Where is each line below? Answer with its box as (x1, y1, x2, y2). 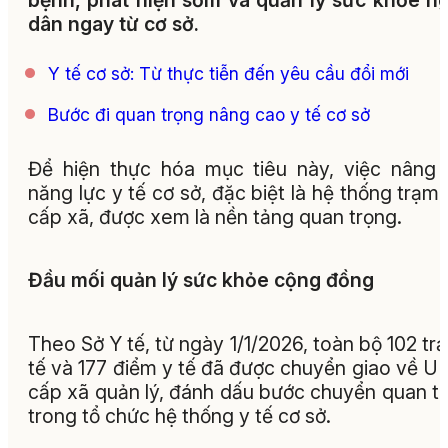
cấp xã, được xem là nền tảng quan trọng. (28, 204, 402, 229)
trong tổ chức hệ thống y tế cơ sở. (28, 403, 331, 428)
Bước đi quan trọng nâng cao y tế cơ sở (48, 104, 370, 126)
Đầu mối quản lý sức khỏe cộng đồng (28, 268, 374, 293)
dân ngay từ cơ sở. (28, 12, 199, 37)
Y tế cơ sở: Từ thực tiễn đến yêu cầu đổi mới (48, 63, 409, 85)
